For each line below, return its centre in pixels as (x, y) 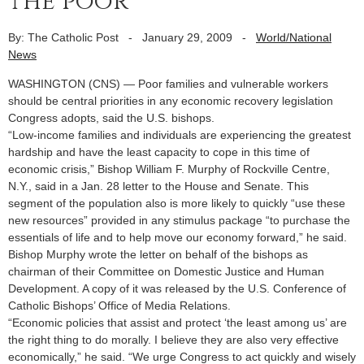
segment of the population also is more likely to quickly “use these (177, 203)
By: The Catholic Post (63, 37)
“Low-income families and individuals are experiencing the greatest (180, 134)
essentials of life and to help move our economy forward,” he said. (178, 237)
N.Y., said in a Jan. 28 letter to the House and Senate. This (158, 186)
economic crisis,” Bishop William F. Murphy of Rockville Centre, (169, 169)
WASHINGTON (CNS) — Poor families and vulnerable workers (168, 83)
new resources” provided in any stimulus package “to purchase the (179, 220)
